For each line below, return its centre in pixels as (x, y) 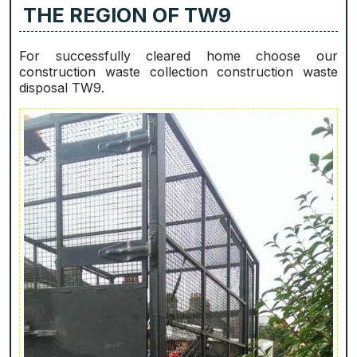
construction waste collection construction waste (178, 72)
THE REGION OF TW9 (127, 15)
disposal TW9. (62, 88)
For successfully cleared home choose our (178, 56)
